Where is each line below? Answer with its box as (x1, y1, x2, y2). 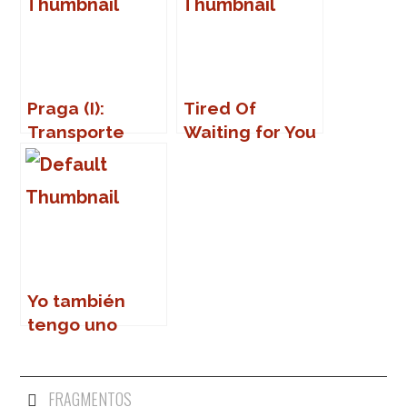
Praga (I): (27, 97, 105, 118)
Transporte (27, 121, 125, 142)
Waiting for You (184, 121, 317, 142)
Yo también (27, 290, 126, 311)
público (27, 144, 92, 165)
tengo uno (27, 313, 118, 334)
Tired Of (184, 97, 257, 118)
